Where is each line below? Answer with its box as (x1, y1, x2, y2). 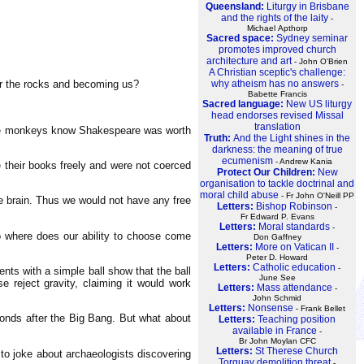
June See (258, 273, 296, 283)
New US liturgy (286, 98, 352, 110)
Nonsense (248, 302, 293, 314)
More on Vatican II (254, 241, 334, 253)
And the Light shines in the (233, 132, 350, 145)
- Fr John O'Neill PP (279, 191, 354, 201)
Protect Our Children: (216, 167, 318, 179)
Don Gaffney (253, 232, 301, 242)
